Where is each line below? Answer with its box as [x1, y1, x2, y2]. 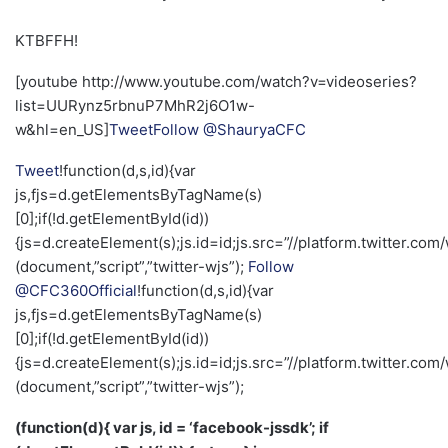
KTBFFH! [15, 31, 78, 51]
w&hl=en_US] [15, 120, 109, 140]
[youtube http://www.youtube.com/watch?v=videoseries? [15, 72, 417, 92]
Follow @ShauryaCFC [153, 120, 306, 140]
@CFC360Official [15, 281, 137, 301]
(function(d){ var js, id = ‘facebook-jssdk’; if [15, 418, 329, 438]
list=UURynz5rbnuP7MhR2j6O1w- [15, 96, 255, 116]
